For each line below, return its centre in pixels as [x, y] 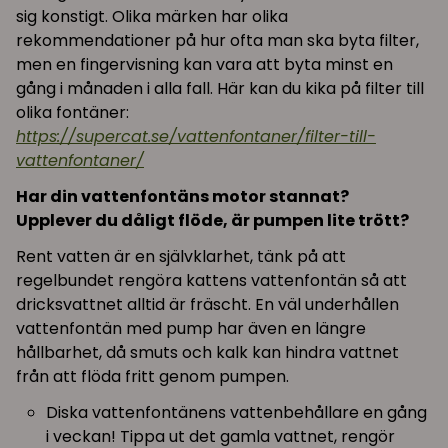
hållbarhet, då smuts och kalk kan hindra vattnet [207, 352]
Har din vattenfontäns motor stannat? [182, 196]
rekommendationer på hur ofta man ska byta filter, [217, 40]
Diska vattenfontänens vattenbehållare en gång [237, 412]
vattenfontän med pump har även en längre [191, 328]
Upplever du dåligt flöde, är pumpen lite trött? [212, 220]
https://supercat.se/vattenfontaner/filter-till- [196, 136]
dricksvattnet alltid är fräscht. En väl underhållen [207, 304]
